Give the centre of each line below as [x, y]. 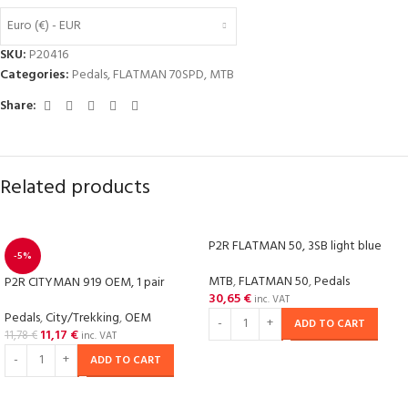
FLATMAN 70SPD [158, 75]
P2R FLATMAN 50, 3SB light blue [295, 246]
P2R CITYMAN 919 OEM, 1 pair [84, 282]
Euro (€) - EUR [44, 26]
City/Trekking [82, 318]
